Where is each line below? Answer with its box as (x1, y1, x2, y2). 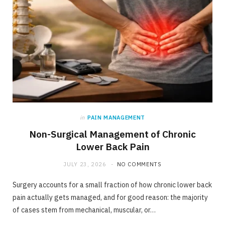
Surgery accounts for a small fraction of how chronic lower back (13, 180, 212, 189)
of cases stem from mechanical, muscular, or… (13, 205, 156, 214)
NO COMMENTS (117, 160, 162, 168)
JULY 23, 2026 (63, 160, 106, 168)
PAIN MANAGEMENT (87, 114, 145, 121)
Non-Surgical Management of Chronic (29, 128, 196, 140)
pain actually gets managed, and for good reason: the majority (13, 192, 208, 202)
